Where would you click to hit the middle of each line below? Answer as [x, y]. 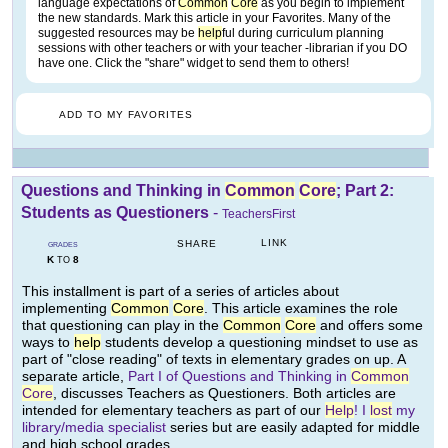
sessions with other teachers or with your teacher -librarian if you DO [222, 48]
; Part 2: [365, 191]
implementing [66, 308]
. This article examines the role [301, 308]
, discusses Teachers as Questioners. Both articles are [224, 393]
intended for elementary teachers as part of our [173, 410]
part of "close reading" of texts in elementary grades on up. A [213, 359]
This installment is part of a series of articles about [180, 291]
